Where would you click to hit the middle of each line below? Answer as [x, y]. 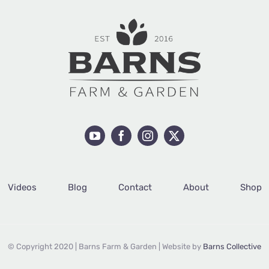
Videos [22, 188]
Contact [135, 188]
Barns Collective [232, 246]
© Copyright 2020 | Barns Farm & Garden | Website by [105, 246]
